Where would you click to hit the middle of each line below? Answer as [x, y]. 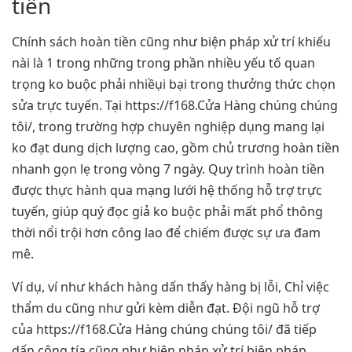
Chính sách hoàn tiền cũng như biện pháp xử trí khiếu [171, 42]
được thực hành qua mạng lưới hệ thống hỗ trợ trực [167, 191]
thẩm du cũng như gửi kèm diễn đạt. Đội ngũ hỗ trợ [166, 308]
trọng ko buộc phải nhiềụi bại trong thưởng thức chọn [174, 84]
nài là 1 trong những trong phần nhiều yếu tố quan [163, 63]
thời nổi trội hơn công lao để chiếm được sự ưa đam [166, 233]
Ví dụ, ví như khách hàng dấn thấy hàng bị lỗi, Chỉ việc [170, 286]
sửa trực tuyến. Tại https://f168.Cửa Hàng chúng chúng [175, 106]
